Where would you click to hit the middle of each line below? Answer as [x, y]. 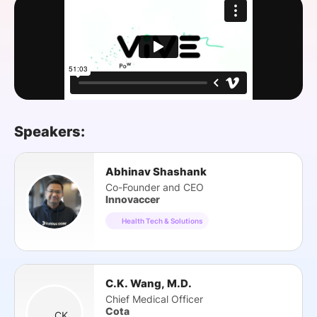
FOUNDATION [65, 43]
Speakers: [50, 132]
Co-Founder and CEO [155, 187]
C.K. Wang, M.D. [149, 283]
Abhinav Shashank [156, 172]
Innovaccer [133, 199]
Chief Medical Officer [154, 299]
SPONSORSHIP [68, 11]
